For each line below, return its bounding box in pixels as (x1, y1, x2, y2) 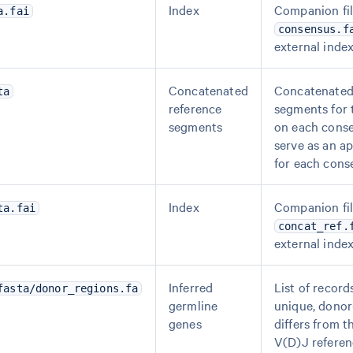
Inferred (169, 278, 214, 295)
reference (169, 99, 222, 117)
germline (169, 296, 218, 314)
